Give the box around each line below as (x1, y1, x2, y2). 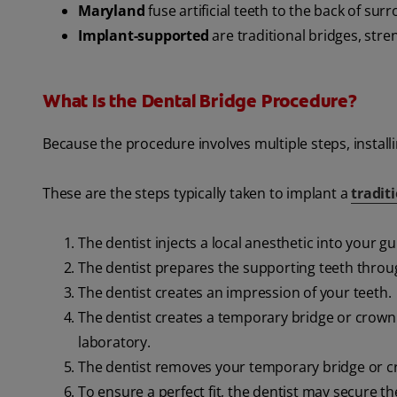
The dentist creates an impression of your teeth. (78, 283, 392, 303)
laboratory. (78, 332, 151, 353)
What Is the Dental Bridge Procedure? (43, 90, 357, 113)
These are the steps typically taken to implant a (43, 183, 352, 204)
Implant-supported (78, 26, 213, 46)
